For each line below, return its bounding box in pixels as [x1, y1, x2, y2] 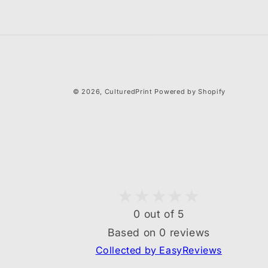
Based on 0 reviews [107, 226, 210, 239]
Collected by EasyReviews [95, 243, 223, 256]
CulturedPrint [104, 87, 153, 96]
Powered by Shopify [154, 87, 226, 96]
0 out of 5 [133, 207, 184, 220]
